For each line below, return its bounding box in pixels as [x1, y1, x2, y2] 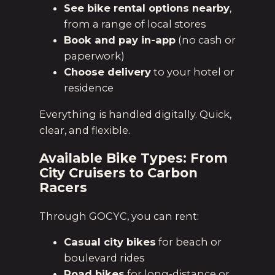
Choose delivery [64, 66, 151, 79]
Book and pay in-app [64, 34, 176, 47]
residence [64, 82, 114, 95]
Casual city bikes [64, 236, 156, 249]
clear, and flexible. [39, 123, 130, 136]
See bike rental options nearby [64, 2, 230, 15]
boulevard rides [64, 252, 144, 265]
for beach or [156, 236, 222, 249]
